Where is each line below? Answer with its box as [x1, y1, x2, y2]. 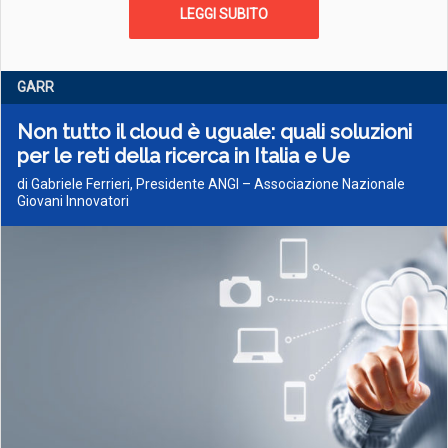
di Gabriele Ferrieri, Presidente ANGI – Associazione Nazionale [17, 176, 405, 192]
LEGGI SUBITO [180, 6, 268, 22]
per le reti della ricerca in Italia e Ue [17, 144, 350, 168]
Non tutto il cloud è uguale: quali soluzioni [17, 120, 412, 144]
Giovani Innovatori [17, 193, 129, 209]
